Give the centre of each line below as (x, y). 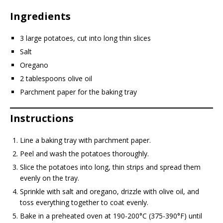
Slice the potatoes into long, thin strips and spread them (110, 167)
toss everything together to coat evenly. (84, 203)
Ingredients (40, 16)
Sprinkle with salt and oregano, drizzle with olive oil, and (110, 192)
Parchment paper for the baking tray (78, 92)
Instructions (42, 118)
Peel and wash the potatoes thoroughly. (84, 154)
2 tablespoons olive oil (56, 79)
